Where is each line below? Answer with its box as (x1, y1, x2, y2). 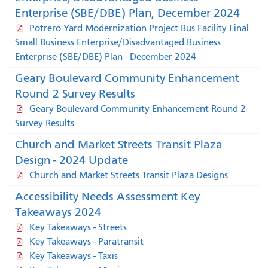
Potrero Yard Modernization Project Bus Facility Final (29, 22, 249, 33)
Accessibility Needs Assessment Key (15, 189, 200, 203)
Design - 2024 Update (15, 153, 128, 167)
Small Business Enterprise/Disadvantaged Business (15, 36, 221, 48)
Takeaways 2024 (15, 205, 101, 219)
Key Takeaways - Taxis (29, 250, 118, 261)
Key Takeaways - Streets (29, 221, 127, 233)
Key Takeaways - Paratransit (29, 236, 144, 247)
